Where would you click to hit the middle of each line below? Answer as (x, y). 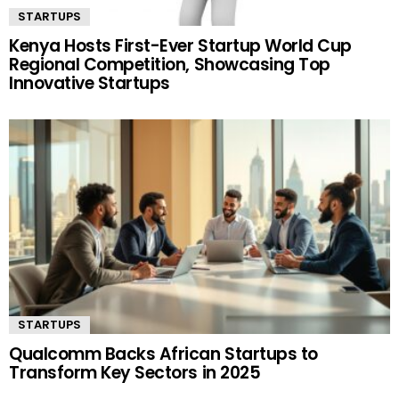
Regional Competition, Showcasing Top (170, 65)
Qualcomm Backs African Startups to (163, 354)
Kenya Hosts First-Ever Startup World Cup (180, 46)
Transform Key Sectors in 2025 (135, 373)
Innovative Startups (90, 84)
